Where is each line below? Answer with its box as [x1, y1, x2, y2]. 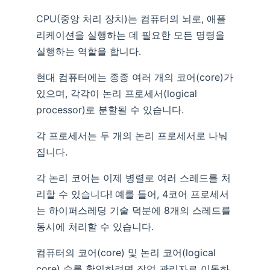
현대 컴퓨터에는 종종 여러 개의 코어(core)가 [36, 71, 233, 83]
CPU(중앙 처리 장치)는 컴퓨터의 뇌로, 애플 [36, 12, 226, 25]
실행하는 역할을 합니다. [36, 45, 141, 57]
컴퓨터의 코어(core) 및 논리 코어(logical [36, 246, 216, 259]
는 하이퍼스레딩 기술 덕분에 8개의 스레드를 [36, 204, 231, 216]
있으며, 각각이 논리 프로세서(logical [36, 87, 197, 99]
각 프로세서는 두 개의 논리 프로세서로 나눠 [36, 129, 228, 142]
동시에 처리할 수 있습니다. [36, 220, 154, 233]
